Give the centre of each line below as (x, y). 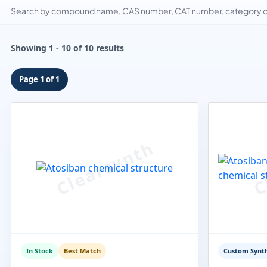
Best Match (82, 251)
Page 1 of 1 (39, 79)
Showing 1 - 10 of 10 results (67, 48)
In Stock (40, 251)
